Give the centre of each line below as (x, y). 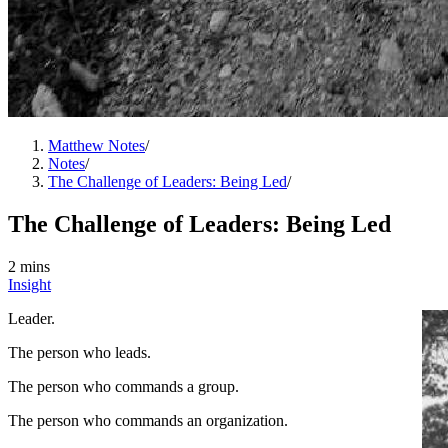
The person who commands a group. (123, 386)
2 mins (29, 266)
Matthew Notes (96, 145)
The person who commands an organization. (148, 420)
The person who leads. (79, 352)
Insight (29, 284)
